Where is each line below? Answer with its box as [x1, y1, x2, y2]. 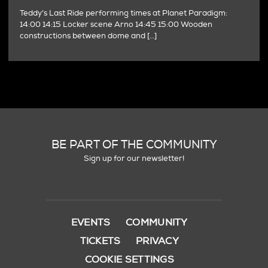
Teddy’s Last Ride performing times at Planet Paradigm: [20, 8, 228, 19]
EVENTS [71, 217, 111, 229]
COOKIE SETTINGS [84, 254, 175, 266]
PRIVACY [135, 235, 179, 248]
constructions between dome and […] [20, 31, 157, 41]
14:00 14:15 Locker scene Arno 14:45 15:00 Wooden [20, 20, 213, 30]
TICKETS [80, 235, 121, 248]
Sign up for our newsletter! [84, 153, 184, 163]
